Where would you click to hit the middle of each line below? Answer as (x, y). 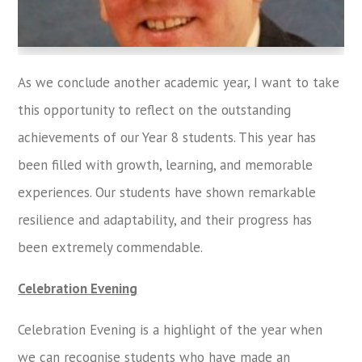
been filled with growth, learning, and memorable (166, 165)
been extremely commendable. (111, 247)
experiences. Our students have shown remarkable (167, 192)
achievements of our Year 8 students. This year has (167, 137)
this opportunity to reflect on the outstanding (155, 110)
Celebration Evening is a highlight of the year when (170, 330)
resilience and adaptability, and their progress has (165, 220)
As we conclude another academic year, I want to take (179, 82)
